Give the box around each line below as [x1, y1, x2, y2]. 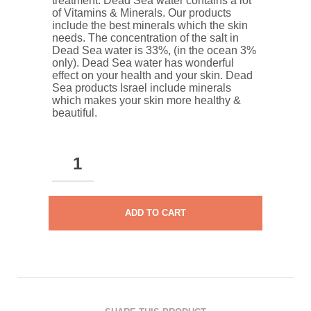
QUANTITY [51, 258, 97, 269]
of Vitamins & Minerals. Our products [52, 6, 231, 19]
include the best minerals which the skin [52, 19, 248, 31]
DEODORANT [51, 185, 108, 196]
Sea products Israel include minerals [52, 81, 231, 94]
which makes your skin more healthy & [52, 94, 241, 106]
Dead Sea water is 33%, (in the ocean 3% [52, 44, 256, 56]
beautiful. [52, 106, 97, 119]
